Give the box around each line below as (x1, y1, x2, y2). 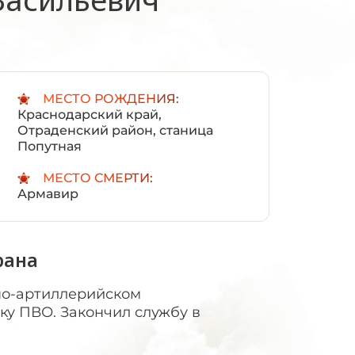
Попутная (17, 139, 82, 154)
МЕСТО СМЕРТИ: (42, 170, 153, 185)
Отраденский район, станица (17, 123, 213, 138)
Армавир (17, 186, 78, 201)
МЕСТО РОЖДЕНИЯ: (42, 91, 179, 106)
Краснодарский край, (17, 107, 162, 122)
